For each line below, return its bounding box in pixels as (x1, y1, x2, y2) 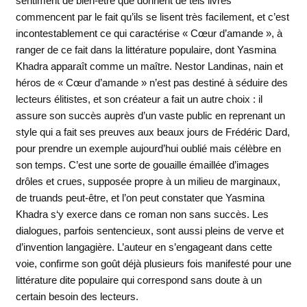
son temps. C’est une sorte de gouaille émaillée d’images (15, 158, 269, 171)
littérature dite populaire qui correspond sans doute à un (15, 273, 262, 286)
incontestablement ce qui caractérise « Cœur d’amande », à (15, 27, 282, 39)
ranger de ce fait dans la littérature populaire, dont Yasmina (15, 43, 276, 56)
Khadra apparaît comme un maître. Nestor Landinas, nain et (15, 60, 283, 72)
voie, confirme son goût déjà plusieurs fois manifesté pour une (15, 257, 291, 269)
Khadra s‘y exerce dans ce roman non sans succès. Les (15, 208, 269, 220)
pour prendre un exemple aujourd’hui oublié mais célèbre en (15, 142, 281, 154)
